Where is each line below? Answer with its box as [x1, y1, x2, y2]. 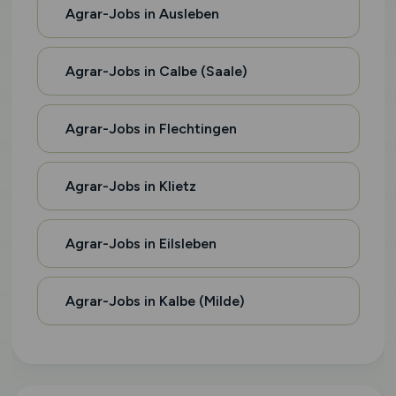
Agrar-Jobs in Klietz [65, 178, 196, 194]
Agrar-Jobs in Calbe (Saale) [65, 63, 247, 80]
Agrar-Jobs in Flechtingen [65, 120, 237, 137]
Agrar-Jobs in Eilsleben [65, 235, 217, 252]
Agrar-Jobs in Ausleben [65, 5, 219, 22]
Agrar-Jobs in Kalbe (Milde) [65, 293, 245, 309]
